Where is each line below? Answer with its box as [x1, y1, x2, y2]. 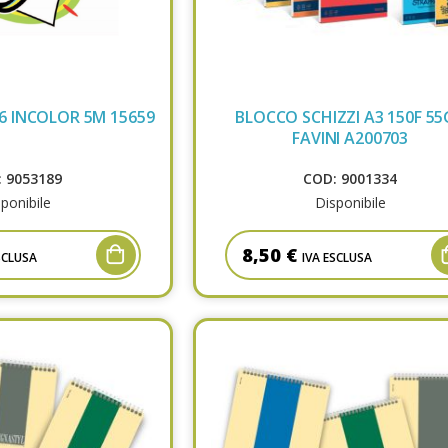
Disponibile [314, 192, 386, 212]
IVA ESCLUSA [301, 248, 372, 266]
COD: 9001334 [303, 168, 398, 188]
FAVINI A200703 [292, 126, 409, 149]
